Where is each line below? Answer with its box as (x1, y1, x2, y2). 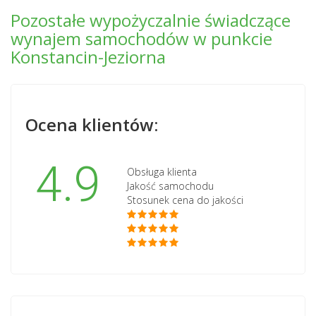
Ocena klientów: (25, 112, 158, 136)
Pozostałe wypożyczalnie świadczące (11, 8, 291, 32)
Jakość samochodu (127, 178, 214, 193)
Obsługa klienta (127, 164, 197, 178)
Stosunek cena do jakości (127, 193, 243, 207)
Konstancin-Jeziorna (11, 44, 166, 68)
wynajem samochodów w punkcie (11, 26, 272, 50)
